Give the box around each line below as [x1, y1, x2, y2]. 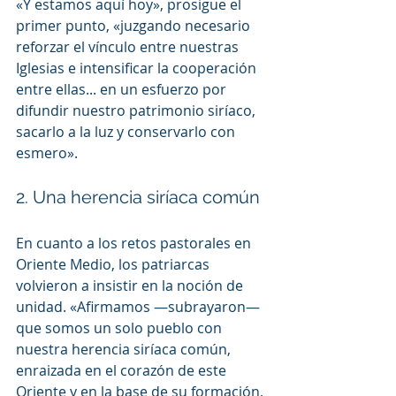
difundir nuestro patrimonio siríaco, [16, 100, 259, 120]
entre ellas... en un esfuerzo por [16, 79, 230, 99]
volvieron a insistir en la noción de [16, 275, 247, 295]
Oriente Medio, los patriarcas [16, 254, 213, 274]
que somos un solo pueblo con [16, 317, 225, 338]
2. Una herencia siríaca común [16, 186, 264, 208]
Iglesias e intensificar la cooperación [16, 57, 260, 78]
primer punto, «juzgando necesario [16, 15, 254, 35]
